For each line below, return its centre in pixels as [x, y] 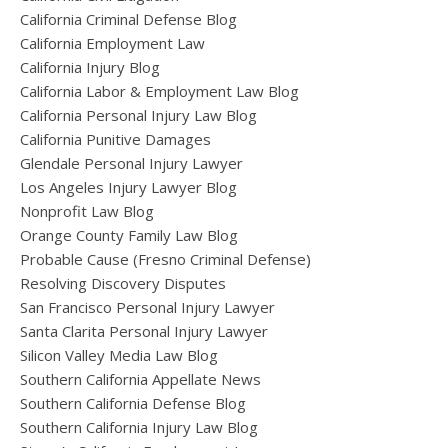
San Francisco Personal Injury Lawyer [147, 307]
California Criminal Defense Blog [128, 19]
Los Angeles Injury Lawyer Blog [128, 187]
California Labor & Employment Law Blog [159, 91]
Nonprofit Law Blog [87, 211]
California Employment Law [112, 43]
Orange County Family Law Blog [129, 235]
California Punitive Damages [115, 139]
